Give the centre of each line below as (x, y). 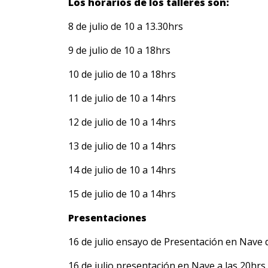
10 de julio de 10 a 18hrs (122, 74)
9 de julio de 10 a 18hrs (119, 50)
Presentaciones (107, 218)
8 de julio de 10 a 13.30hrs (126, 26)
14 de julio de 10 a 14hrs (122, 170)
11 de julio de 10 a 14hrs (122, 98)
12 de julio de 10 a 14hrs (122, 122)
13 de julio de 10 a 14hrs (122, 146)
